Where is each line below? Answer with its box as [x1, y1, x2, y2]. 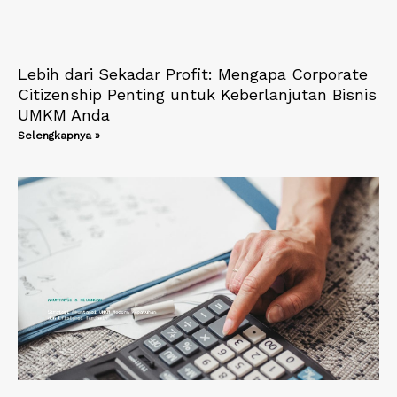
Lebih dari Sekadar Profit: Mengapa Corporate [18, 64, 368, 83]
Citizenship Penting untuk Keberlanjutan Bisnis [18, 84, 377, 104]
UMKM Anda [18, 105, 110, 124]
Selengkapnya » [18, 128, 100, 142]
